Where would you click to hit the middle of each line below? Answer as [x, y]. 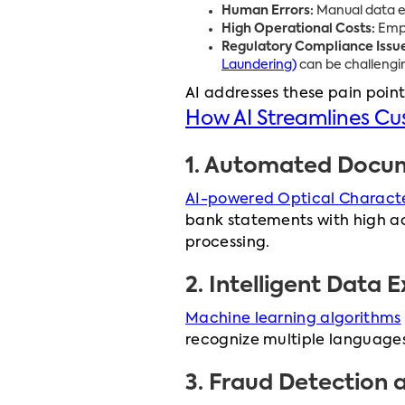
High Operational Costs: [298, 29]
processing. [227, 243]
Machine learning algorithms [293, 319]
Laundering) [259, 65]
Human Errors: [267, 11]
